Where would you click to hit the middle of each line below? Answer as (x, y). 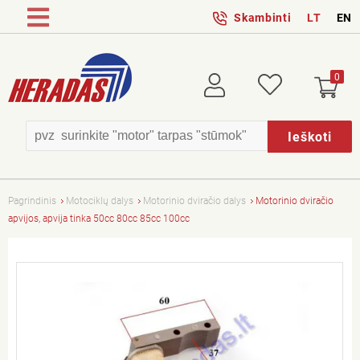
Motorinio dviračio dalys (194, 201)
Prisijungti (227, 82)
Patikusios (284, 82)
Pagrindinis (32, 201)
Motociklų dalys (100, 201)
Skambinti (263, 18)
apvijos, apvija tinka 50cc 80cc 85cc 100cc (99, 219)
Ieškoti (310, 137)
